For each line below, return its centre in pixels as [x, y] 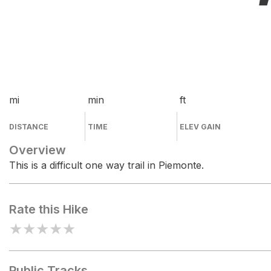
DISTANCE [29, 127]
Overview [38, 150]
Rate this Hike [49, 209]
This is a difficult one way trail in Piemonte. [106, 165]
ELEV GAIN [201, 127]
